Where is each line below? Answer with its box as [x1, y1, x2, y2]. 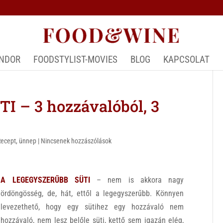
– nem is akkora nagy [90, 175, 184, 185]
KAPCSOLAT [163, 54, 210, 65]
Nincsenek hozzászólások [41, 137, 112, 145]
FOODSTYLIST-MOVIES [33, 54, 117, 65]
